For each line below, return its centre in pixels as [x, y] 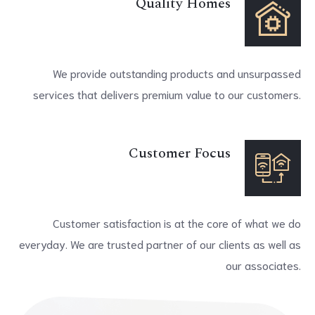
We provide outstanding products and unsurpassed [177, 73]
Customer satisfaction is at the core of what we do [177, 223]
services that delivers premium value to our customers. [167, 94]
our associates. [263, 265]
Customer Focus [180, 153]
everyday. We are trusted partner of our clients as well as [160, 244]
